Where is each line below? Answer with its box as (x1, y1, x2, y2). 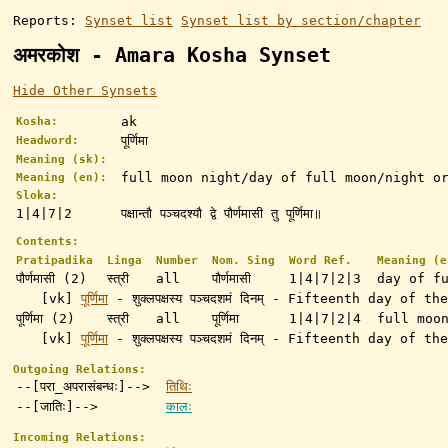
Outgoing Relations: (13, 363, 146, 377)
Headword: (16, 134, 79, 148)
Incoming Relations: (13, 431, 146, 445)
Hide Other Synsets (13, 83, 157, 99)
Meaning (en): (16, 171, 107, 185)
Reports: (13, 13, 85, 28)
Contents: (16, 235, 79, 249)
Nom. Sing (212, 254, 275, 268)
